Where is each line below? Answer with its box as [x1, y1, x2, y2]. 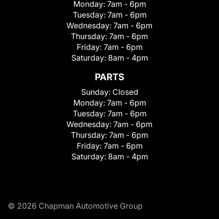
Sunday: [81, 87, 112, 97]
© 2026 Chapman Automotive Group [8, 201, 143, 211]
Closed [112, 87, 138, 97]
